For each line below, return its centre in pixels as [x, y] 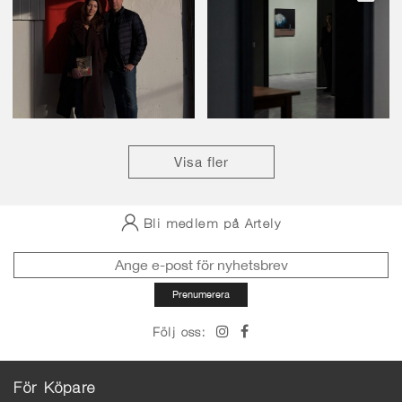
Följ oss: [179, 333]
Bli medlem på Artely [212, 225]
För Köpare [55, 389]
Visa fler [201, 162]
